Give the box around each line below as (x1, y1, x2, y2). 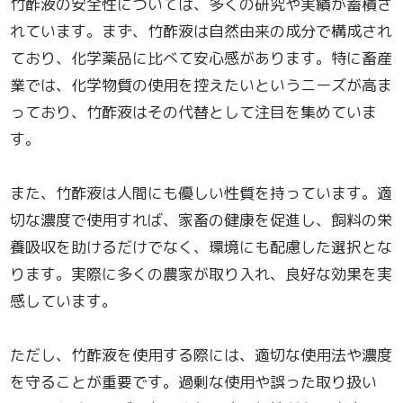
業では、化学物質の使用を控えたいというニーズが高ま (10, 75, 393, 96)
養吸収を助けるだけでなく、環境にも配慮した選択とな (10, 237, 393, 258)
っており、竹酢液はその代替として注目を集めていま (10, 102, 378, 123)
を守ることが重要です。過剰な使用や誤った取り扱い (10, 372, 378, 393)
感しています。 (10, 291, 118, 312)
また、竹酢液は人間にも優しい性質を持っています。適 (10, 183, 393, 204)
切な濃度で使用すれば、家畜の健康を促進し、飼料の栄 (10, 210, 393, 231)
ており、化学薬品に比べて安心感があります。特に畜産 (10, 48, 393, 69)
